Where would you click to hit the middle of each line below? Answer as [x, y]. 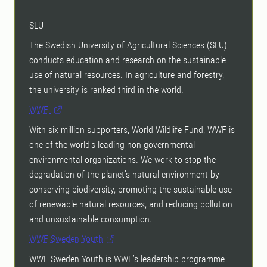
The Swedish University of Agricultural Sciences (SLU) [128, 45]
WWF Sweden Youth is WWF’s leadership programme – [131, 259]
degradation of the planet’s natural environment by [124, 175]
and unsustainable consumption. [91, 219]
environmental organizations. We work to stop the [122, 160]
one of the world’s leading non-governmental [112, 145]
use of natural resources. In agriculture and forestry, [127, 75]
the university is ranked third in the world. [106, 90]
